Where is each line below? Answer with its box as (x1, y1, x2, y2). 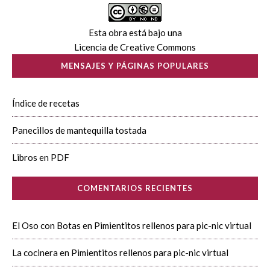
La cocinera (12, 247, 58, 258)
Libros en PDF (12, 152, 69, 163)
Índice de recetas (12, 98, 80, 108)
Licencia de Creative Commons (74, 42, 196, 52)
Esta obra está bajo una (88, 27, 182, 38)
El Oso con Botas (12, 220, 81, 231)
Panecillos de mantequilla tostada (12, 125, 146, 136)
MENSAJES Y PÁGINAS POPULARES (61, 61, 209, 71)
